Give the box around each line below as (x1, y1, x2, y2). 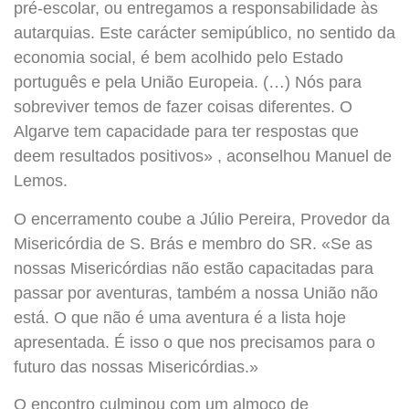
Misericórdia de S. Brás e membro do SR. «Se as (14, 234, 372, 253)
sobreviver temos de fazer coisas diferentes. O (14, 98, 352, 117)
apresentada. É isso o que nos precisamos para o (14, 332, 375, 351)
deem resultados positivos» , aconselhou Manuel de (14, 147, 392, 166)
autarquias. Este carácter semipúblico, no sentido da (14, 24, 395, 43)
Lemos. (14, 172, 68, 191)
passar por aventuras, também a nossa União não (14, 283, 378, 302)
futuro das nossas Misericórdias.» (14, 357, 258, 376)
